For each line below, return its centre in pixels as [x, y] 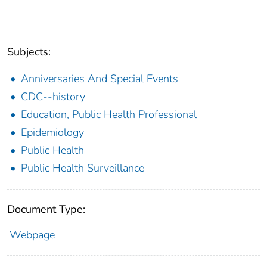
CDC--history [53, 96]
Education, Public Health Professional [109, 114]
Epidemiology [52, 132]
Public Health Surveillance [83, 168]
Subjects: [29, 52]
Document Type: [46, 209]
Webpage [32, 235]
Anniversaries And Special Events [100, 78]
